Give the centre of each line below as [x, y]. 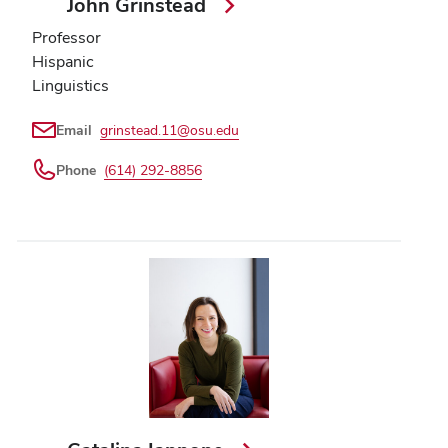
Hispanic [63, 62]
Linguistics [70, 86]
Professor [66, 38]
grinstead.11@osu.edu [169, 130]
